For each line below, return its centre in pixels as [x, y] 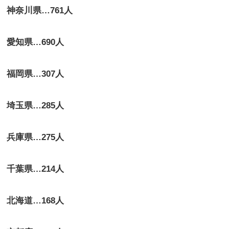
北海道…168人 [36, 201]
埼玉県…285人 [36, 106]
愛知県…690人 [36, 42]
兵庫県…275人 [36, 138]
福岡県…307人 [36, 74]
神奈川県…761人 [40, 11]
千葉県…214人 [36, 169]
